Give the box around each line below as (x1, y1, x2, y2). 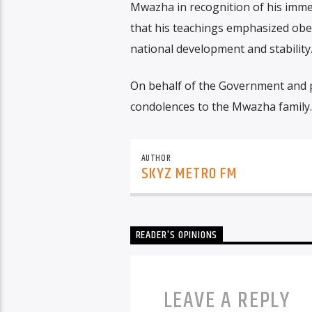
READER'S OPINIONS (135, 226, 218, 244)
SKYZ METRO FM (141, 162, 238, 187)
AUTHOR (141, 150, 171, 165)
